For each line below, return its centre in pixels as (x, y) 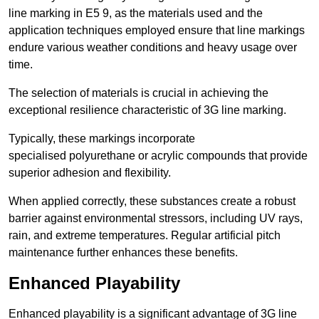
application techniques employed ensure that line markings (157, 31)
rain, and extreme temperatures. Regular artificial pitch (145, 236)
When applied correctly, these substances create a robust (152, 202)
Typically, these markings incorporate (102, 139)
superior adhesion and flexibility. (90, 173)
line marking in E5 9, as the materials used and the (136, 14)
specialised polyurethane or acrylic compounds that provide (158, 156)
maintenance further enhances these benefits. (123, 253)
